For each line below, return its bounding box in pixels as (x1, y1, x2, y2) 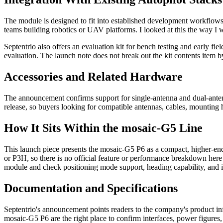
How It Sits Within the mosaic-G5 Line (4, 121, 203, 134)
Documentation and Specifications (4, 181, 178, 195)
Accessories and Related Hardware (4, 70, 183, 83)
